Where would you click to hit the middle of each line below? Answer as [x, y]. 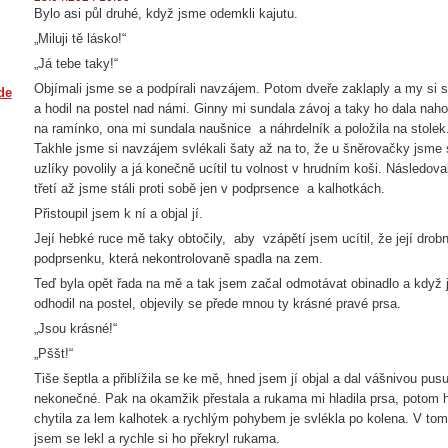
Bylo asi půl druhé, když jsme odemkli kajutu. [166, 13]
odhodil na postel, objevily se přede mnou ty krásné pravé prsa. [217, 303]
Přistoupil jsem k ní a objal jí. [120, 213]
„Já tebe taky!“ [76, 63]
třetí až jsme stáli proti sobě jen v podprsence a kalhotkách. [209, 188]
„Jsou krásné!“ [75, 328]
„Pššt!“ [53, 353]
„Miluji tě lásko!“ [80, 38]
